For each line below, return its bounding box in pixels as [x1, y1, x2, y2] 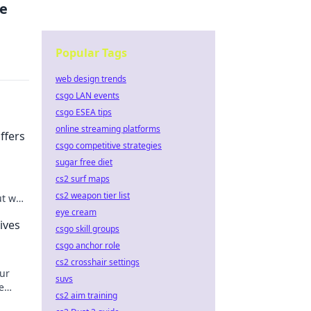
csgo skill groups [56, 223, 119, 235]
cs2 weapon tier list [56, 190, 130, 201]
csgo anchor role [56, 239, 120, 251]
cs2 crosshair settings [56, 256, 140, 268]
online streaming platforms [56, 123, 160, 135]
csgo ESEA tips [56, 106, 112, 118]
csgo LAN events [56, 90, 119, 101]
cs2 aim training [56, 289, 117, 301]
